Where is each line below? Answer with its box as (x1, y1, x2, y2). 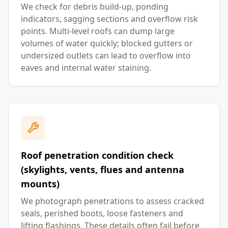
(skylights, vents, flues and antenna (21, 163, 184, 176)
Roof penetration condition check (21, 149, 174, 161)
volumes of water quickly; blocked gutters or (21, 38, 193, 49)
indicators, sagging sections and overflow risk (21, 13, 198, 24)
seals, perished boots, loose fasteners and (21, 208, 183, 219)
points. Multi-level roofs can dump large (21, 25, 175, 37)
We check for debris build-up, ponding (21, 1, 168, 12)
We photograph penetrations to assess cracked (21, 195, 204, 207)
